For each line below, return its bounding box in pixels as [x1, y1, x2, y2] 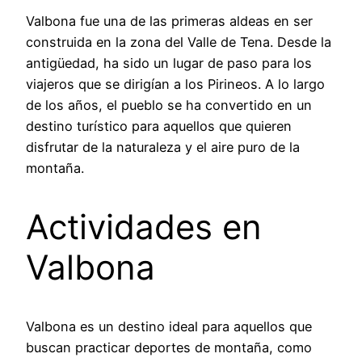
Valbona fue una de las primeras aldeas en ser [26, 12, 313, 29]
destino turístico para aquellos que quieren [26, 117, 292, 134]
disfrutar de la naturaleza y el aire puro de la [26, 138, 300, 155]
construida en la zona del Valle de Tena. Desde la [26, 33, 331, 50]
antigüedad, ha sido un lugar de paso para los [26, 54, 312, 71]
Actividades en [26, 205, 262, 247]
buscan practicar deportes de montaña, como [26, 339, 312, 356]
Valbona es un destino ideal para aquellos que [26, 318, 312, 335]
